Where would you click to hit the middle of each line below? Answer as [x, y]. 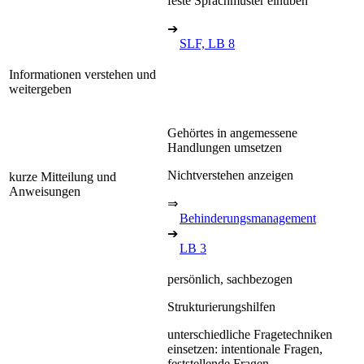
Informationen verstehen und [82, 74]
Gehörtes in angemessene [232, 132]
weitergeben [40, 89]
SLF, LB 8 [207, 43]
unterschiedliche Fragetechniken [250, 334]
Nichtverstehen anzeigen [230, 175]
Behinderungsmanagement [248, 218]
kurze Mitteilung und [63, 176]
